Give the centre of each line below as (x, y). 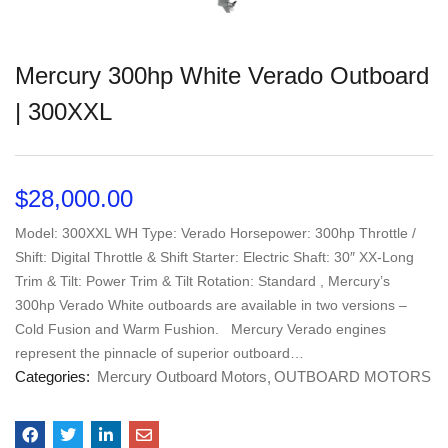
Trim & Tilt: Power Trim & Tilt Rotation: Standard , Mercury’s (202, 280)
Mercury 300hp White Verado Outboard (222, 75)
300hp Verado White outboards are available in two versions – (211, 304)
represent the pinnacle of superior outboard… (159, 352)
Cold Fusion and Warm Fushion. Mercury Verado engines (200, 328)
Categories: (54, 376)
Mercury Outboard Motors (182, 376)
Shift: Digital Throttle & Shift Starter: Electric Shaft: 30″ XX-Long (214, 256)
